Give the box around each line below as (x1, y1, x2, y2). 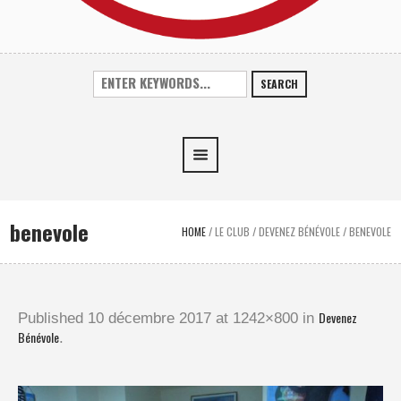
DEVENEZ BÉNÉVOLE (258, 223, 340, 239)
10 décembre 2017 (88, 309, 211, 327)
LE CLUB (214, 223, 250, 239)
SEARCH (260, 75, 299, 91)
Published (18, 309, 88, 327)
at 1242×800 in (211, 309, 319, 327)
